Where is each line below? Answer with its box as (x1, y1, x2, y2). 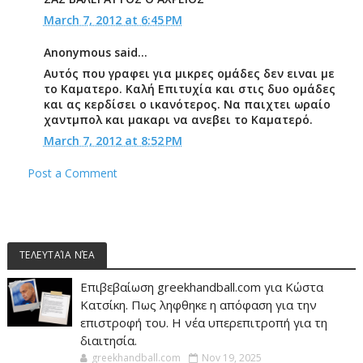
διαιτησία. (79, 332, 137, 348)
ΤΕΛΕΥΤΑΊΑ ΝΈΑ (19, 248, 96, 262)
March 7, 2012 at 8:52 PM (43, 133, 182, 148)
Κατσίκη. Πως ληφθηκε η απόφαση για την (79, 297, 317, 313)
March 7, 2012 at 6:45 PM (43, 12, 182, 28)
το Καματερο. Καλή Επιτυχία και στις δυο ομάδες (43, 81, 335, 96)
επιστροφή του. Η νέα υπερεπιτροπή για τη (79, 314, 327, 331)
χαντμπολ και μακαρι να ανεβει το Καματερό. (43, 112, 313, 127)
